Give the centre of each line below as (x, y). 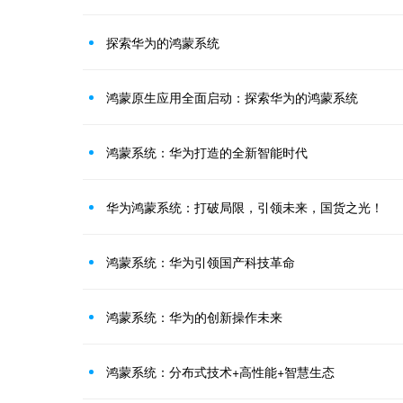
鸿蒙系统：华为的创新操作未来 (194, 317)
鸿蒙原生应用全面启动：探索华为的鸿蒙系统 (232, 97)
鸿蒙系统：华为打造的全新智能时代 (207, 152)
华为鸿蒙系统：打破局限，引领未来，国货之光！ (245, 207)
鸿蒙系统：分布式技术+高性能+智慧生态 (220, 372)
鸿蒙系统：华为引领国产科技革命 (201, 262)
